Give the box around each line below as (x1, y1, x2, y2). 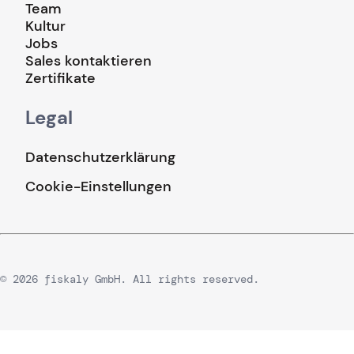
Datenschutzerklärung (25, 147, 175, 167)
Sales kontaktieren (25, 51, 152, 70)
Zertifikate (25, 68, 96, 88)
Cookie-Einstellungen (25, 176, 171, 196)
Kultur (25, 16, 66, 36)
